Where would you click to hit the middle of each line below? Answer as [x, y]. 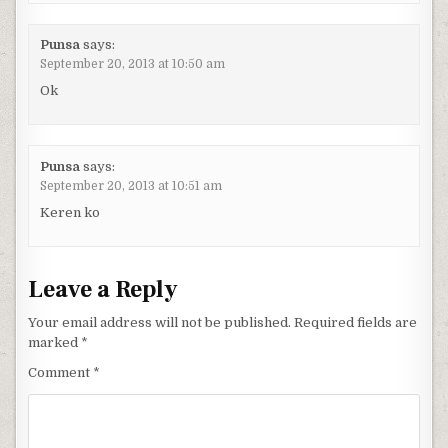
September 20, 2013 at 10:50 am [132, 64]
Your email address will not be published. [160, 322]
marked [55, 342]
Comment [61, 372]
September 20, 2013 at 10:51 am [130, 185]
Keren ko [69, 212]
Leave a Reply [103, 289]
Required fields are [356, 322]
